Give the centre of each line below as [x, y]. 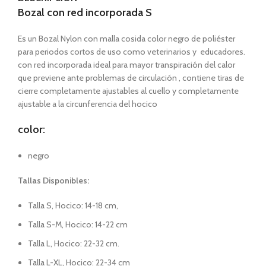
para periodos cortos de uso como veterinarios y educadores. [132, 52]
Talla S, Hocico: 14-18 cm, [73, 205]
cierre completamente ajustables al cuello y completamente [128, 91]
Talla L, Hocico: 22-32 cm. [74, 243]
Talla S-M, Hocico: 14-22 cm [78, 224]
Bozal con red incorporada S [85, 12]
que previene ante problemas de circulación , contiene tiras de [131, 78]
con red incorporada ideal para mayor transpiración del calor [126, 65]
